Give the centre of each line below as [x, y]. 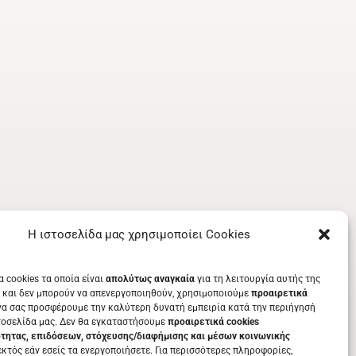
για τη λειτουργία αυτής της [257, 279]
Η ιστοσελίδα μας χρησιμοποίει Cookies [139, 234]
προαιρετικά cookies [213, 322]
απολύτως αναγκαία [150, 279]
